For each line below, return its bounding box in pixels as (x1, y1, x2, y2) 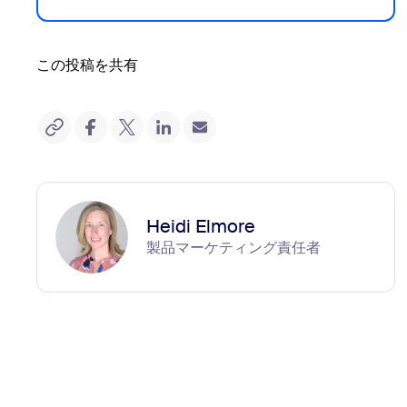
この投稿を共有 (36, 55, 138, 74)
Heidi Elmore (146, 214, 255, 238)
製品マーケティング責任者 (146, 238, 321, 257)
